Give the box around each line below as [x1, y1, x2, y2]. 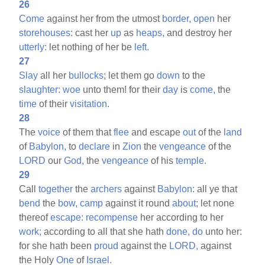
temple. [176, 155, 207, 166]
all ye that [195, 183, 238, 194]
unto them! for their [80, 84, 163, 95]
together [38, 183, 73, 194]
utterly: [19, 41, 47, 52]
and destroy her [164, 27, 232, 38]
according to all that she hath [41, 226, 167, 237]
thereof [19, 212, 51, 222]
